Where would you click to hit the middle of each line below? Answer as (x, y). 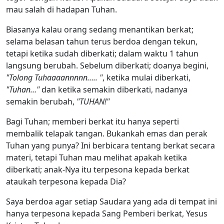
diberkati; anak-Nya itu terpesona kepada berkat (98, 169)
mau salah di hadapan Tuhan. (61, 9)
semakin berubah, (41, 101)
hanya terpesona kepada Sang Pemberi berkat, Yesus (107, 213)
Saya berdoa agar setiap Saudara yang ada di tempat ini (111, 201)
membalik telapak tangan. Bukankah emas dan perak (107, 133)
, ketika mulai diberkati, (146, 77)
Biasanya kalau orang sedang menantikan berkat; (100, 29)
